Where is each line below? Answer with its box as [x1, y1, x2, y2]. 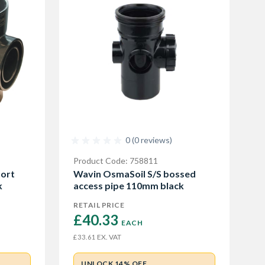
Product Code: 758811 [73, 156, 158, 166]
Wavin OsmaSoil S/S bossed [73, 168, 196, 179]
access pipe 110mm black [73, 180, 184, 191]
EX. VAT [96, 232, 121, 241]
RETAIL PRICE [73, 201, 124, 209]
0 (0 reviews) [125, 135, 172, 145]
